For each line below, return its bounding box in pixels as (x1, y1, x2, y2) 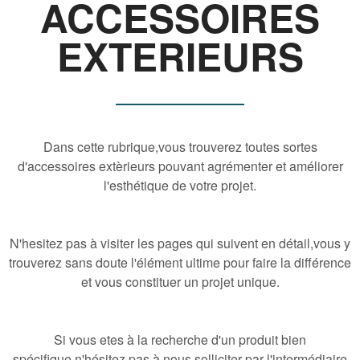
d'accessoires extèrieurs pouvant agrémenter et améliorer (17, 156, 343, 175)
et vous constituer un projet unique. (80, 272, 280, 291)
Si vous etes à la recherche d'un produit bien (54, 329, 306, 349)
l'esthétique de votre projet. (104, 175, 256, 194)
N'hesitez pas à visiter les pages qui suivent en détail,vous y (10, 233, 350, 252)
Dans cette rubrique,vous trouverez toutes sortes (43, 137, 317, 156)
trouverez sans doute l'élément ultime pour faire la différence (9, 252, 351, 272)
